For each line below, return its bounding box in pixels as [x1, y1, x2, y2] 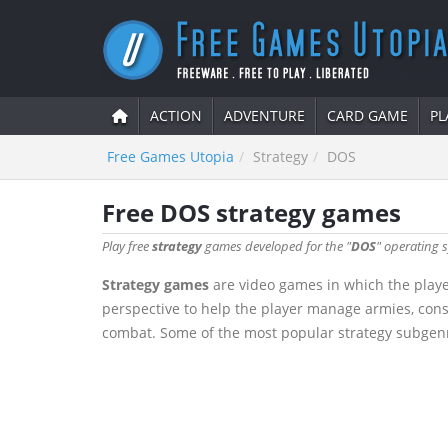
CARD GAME [327, 106, 408, 125]
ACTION [150, 106, 202, 125]
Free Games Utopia [107, 147, 234, 166]
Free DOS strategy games [102, 196, 401, 229]
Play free [102, 237, 152, 255]
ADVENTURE [224, 106, 305, 125]
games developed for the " [202, 237, 351, 255]
